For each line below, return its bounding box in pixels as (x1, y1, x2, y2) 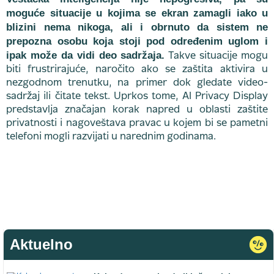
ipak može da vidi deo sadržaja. (6, 50, 165, 61)
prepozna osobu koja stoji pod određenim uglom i (6, 35, 268, 47)
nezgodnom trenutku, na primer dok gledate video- (6, 78, 268, 88)
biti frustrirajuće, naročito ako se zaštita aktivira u (6, 65, 268, 75)
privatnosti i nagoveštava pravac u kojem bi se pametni (6, 119, 268, 128)
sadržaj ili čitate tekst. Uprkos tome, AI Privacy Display (6, 92, 268, 102)
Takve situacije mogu (165, 51, 268, 61)
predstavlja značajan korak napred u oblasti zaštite (6, 105, 268, 115)
